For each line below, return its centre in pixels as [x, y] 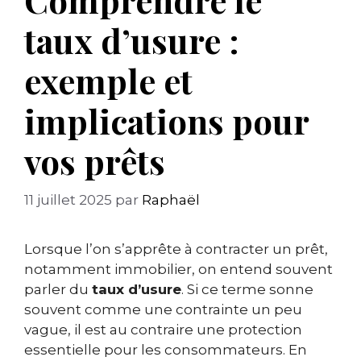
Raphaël [171, 200]
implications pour [166, 120]
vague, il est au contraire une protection [163, 330]
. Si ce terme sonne [247, 290]
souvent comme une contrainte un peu [163, 310]
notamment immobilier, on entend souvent [178, 270]
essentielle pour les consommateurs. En [166, 350]
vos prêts [95, 161]
